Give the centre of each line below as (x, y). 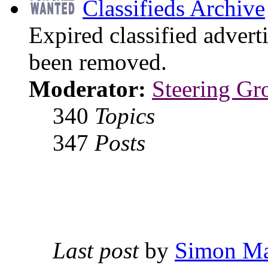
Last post (96, 251)
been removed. (98, 62)
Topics (125, 116)
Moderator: (87, 89)
